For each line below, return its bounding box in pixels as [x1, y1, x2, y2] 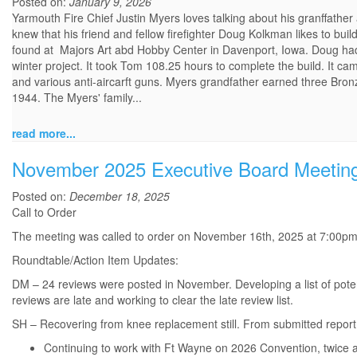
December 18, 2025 [69, 188, 170, 205]
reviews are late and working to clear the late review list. [12, 292, 293, 308]
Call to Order [12, 204, 76, 221]
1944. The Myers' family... [12, 89, 142, 106]
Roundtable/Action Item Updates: [12, 252, 178, 269]
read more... [12, 125, 76, 142]
